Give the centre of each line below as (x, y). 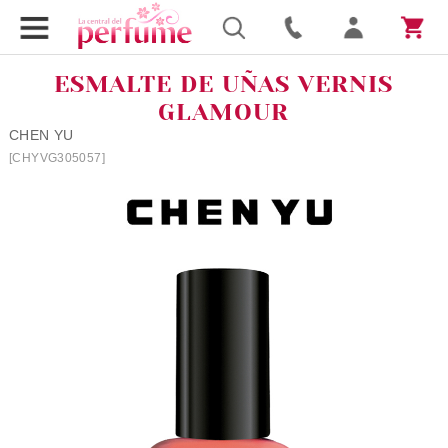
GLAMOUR (224, 112)
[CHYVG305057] (57, 158)
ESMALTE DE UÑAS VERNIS (224, 84)
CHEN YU (41, 135)
